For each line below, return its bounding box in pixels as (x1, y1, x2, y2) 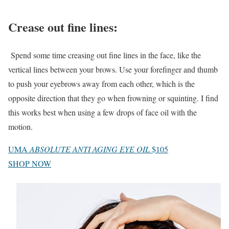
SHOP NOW (8, 158, 51, 169)
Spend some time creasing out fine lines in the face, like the (8, 50, 201, 61)
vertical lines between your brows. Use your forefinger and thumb (8, 64, 218, 75)
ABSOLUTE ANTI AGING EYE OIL (30, 144, 150, 155)
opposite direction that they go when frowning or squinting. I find (8, 93, 218, 104)
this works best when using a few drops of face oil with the (8, 107, 197, 118)
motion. (8, 121, 33, 132)
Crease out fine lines (8, 18, 113, 36)
